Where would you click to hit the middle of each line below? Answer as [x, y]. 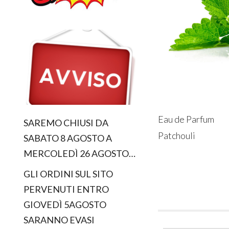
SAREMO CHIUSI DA [66, 123]
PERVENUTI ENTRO [66, 189]
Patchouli [177, 135]
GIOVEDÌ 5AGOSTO [65, 205]
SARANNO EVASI [59, 220]
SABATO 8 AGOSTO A [68, 138]
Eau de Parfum [186, 119]
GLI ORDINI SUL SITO [68, 174]
